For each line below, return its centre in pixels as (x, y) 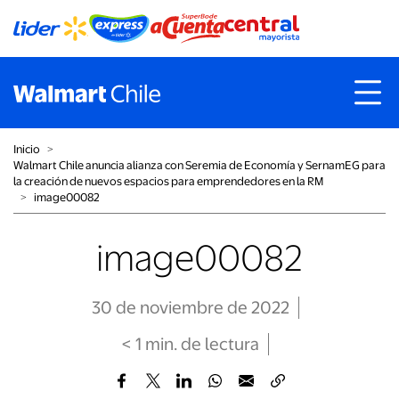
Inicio (27, 149)
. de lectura (216, 344)
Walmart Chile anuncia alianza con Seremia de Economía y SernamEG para (199, 165)
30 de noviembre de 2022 (190, 308)
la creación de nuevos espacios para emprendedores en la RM (168, 181)
